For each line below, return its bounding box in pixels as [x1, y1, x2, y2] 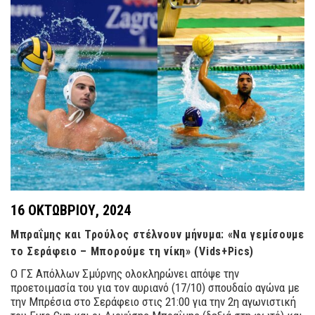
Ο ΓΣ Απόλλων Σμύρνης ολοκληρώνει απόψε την [11, 266, 239, 281]
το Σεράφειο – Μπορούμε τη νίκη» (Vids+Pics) [11, 245, 255, 259]
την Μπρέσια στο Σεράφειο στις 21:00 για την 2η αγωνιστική [11, 295, 296, 309]
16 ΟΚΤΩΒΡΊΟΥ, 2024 [11, 202, 131, 219]
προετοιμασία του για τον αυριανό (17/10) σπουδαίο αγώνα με [11, 281, 300, 295]
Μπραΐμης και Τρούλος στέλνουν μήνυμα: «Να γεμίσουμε [11, 228, 304, 242]
